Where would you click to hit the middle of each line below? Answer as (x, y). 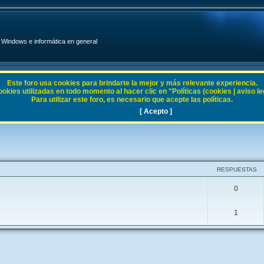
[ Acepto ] (156, 111)
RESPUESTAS (237, 169)
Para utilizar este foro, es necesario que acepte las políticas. (132, 100)
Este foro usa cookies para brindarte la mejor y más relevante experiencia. (132, 83)
